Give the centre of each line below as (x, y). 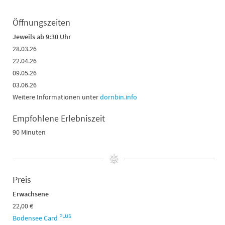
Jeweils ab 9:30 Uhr (42, 37)
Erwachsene (31, 194)
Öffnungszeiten (41, 23)
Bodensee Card (36, 218)
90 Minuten (29, 132)
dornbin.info (119, 97)
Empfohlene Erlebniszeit (59, 119)
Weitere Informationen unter (56, 97)
